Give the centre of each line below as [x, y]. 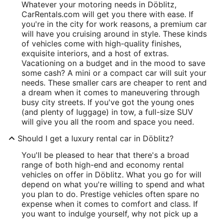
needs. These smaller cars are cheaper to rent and [114, 83]
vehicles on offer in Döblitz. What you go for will [111, 175]
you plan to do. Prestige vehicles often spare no [110, 194]
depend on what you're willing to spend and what [113, 184]
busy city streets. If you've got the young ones [108, 102]
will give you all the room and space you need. [108, 122]
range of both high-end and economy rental [103, 165]
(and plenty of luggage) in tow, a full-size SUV [107, 112]
